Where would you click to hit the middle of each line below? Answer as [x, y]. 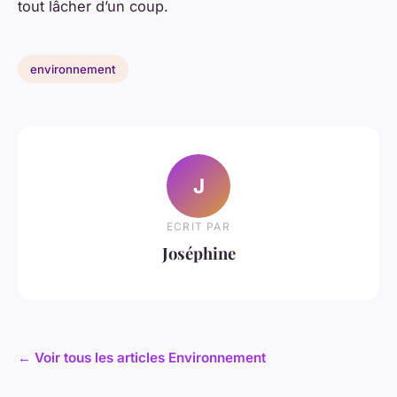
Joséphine [198, 253]
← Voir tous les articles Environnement [142, 358]
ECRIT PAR [198, 227]
